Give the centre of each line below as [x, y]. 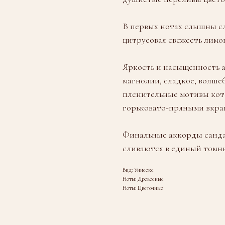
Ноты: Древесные [143, 179]
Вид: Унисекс [138, 170]
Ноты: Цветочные [143, 188]
